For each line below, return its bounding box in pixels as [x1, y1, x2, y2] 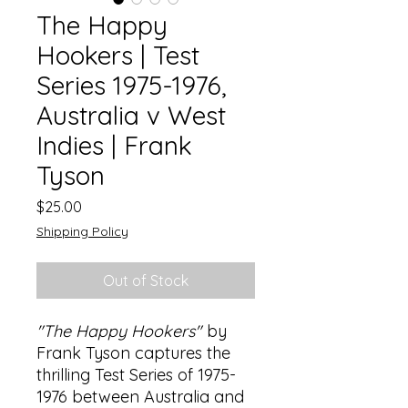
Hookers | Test [36, 39, 199, 71]
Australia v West [36, 99, 226, 131]
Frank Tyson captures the [36, 342, 230, 363]
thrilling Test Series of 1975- [36, 364, 236, 385]
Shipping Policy [36, 223, 128, 240]
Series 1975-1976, [36, 69, 227, 101]
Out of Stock [103, 271, 189, 290]
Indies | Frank [36, 129, 192, 161]
